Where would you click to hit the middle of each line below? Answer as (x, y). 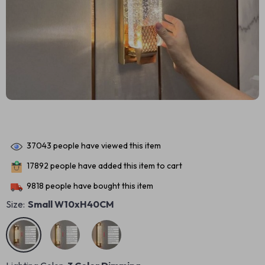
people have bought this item (98, 186)
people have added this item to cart (115, 166)
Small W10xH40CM (71, 204)
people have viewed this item (106, 146)
